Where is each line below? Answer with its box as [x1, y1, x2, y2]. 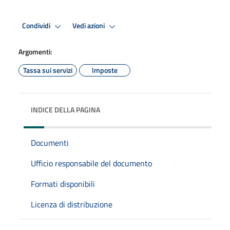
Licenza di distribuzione [31, 198, 112, 210]
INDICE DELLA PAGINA [31, 104, 100, 115]
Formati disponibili [31, 177, 95, 190]
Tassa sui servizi [23, 64, 72, 75]
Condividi [22, 20, 52, 32]
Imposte [92, 64, 118, 75]
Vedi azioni [72, 20, 106, 32]
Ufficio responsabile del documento [31, 157, 152, 169]
